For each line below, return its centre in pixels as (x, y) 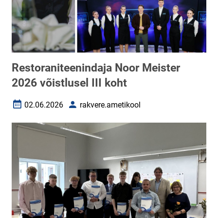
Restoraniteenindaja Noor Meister (96, 68)
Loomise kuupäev (42, 109)
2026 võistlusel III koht (69, 83)
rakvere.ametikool (110, 105)
